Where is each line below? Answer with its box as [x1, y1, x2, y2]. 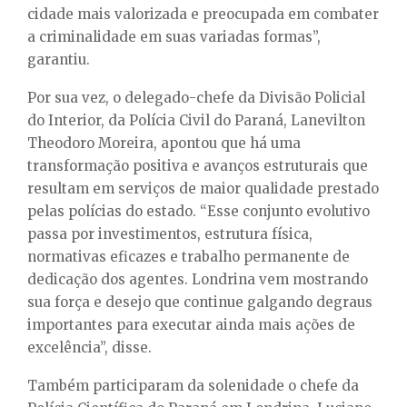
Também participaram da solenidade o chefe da [27, 377, 359, 395]
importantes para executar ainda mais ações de [27, 316, 355, 334]
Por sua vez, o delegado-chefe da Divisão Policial [27, 89, 365, 107]
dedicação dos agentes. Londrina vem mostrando [27, 271, 368, 289]
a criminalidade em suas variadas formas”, [27, 28, 321, 46]
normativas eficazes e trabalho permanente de [27, 248, 350, 266]
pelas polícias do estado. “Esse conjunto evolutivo [27, 203, 370, 221]
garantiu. [27, 51, 90, 69]
